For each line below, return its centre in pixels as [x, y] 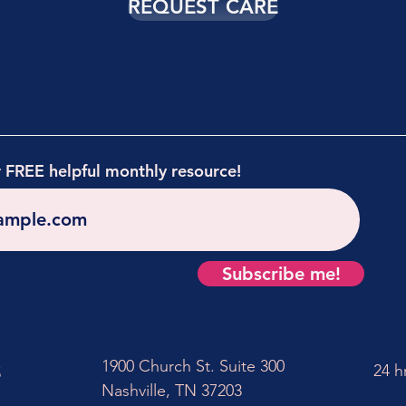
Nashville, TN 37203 [172, 390]
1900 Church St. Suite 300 [193, 366]
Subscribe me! [281, 273]
